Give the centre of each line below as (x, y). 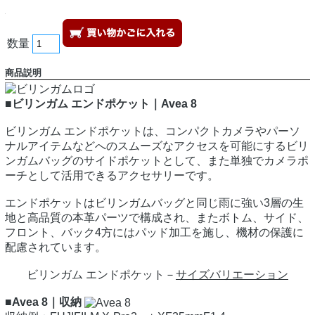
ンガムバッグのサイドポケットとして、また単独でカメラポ (157, 161)
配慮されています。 (56, 247)
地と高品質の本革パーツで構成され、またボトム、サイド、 (157, 218)
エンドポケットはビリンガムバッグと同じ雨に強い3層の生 (154, 203)
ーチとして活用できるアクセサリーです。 (112, 176)
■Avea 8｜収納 (43, 302)
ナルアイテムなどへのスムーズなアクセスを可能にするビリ (157, 146)
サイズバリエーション (232, 275)
